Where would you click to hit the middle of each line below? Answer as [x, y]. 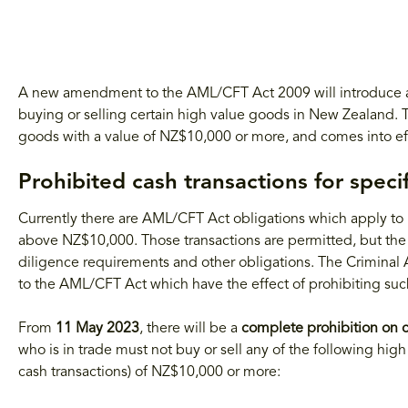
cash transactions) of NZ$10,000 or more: [149, 373]
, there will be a [190, 329]
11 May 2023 [97, 329]
